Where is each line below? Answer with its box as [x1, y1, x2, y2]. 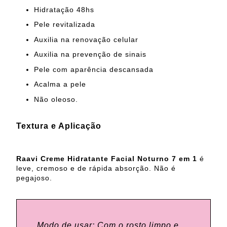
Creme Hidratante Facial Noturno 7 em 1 [41, 155, 200, 163]
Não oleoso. [34, 95, 78, 103]
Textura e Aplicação [16, 122, 101, 131]
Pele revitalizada [34, 20, 95, 29]
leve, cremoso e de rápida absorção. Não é [16, 164, 176, 173]
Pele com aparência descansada [34, 65, 154, 73]
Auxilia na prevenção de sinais [34, 50, 146, 59]
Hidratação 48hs [34, 5, 94, 14]
